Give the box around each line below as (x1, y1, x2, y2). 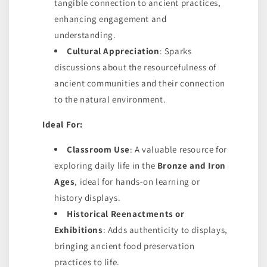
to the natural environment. (54, 94, 166, 105)
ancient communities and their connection (54, 77, 226, 89)
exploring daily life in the (54, 160, 157, 171)
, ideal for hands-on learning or (74, 176, 200, 187)
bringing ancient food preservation (54, 240, 195, 252)
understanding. (54, 29, 116, 41)
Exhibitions (54, 224, 103, 235)
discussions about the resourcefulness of (54, 61, 217, 73)
